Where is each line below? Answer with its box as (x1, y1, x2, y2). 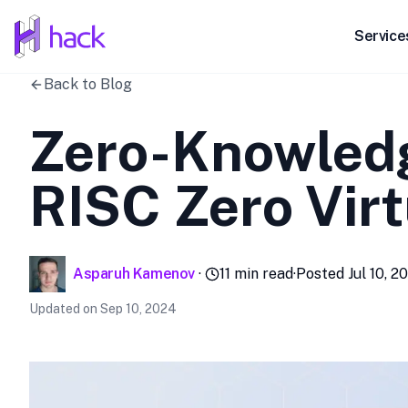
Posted (296, 265, 348, 282)
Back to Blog (44, 76, 132, 93)
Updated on (29, 301, 100, 316)
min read (230, 265, 293, 282)
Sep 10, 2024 (100, 301, 177, 316)
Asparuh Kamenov (73, 265, 195, 282)
